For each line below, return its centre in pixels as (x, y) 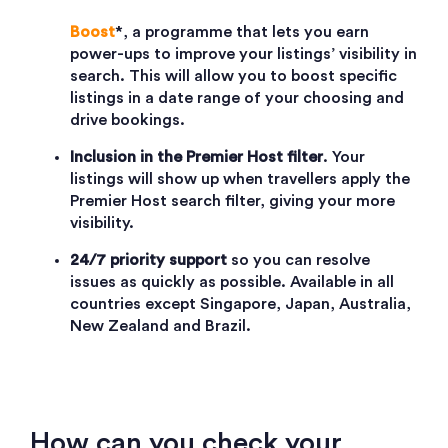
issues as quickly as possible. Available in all (232, 282)
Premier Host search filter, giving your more (232, 201)
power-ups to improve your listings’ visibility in (243, 54)
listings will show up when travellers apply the (240, 179)
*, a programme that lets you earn (242, 32)
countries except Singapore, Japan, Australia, (240, 304)
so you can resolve (298, 260)
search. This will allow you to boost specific (233, 76)
